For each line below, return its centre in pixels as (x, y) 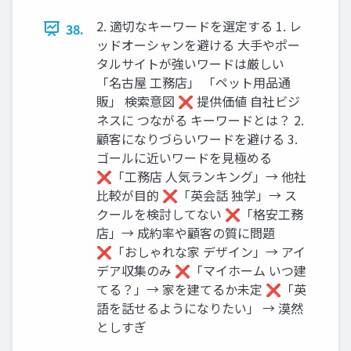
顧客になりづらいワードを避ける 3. (197, 138)
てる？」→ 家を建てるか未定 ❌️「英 (201, 289)
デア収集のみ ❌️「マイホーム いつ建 (201, 270)
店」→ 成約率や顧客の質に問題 (186, 232)
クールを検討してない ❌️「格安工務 (200, 213)
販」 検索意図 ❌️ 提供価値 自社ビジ (198, 101)
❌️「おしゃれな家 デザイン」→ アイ (201, 251)
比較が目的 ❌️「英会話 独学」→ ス (197, 195)
